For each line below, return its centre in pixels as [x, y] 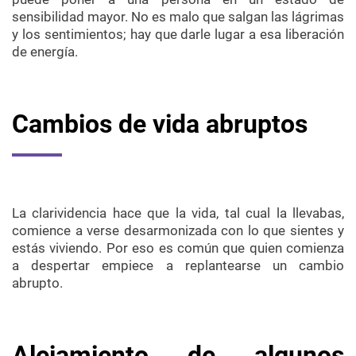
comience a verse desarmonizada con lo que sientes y [178, 231]
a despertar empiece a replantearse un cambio [178, 266]
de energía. [45, 52]
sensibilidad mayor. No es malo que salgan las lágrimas [178, 17]
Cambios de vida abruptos [160, 124]
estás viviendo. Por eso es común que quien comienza [178, 248]
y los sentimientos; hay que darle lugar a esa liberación [178, 35]
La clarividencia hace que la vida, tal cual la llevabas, [178, 213]
